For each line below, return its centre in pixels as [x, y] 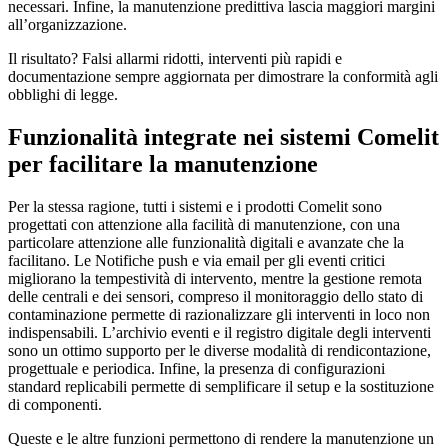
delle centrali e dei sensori [89, 296]
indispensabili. [55, 332]
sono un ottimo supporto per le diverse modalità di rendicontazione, [219, 350]
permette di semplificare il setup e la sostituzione [280, 386]
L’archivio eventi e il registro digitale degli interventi [266, 332]
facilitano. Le [51, 260]
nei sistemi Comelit [338, 137]
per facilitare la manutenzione [163, 164]
